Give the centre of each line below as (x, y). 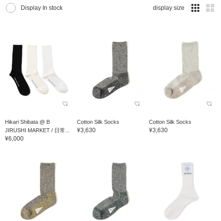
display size (169, 8)
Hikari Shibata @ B (27, 122)
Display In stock (42, 8)
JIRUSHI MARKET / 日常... (37, 130)
